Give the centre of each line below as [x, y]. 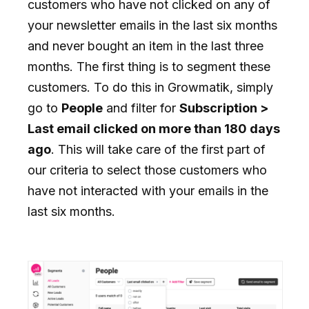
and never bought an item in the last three [146, 46]
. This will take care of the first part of [158, 149]
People [82, 108]
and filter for [141, 108]
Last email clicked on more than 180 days [154, 128]
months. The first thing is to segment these [149, 66]
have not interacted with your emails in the [148, 190]
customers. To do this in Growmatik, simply [150, 87]
